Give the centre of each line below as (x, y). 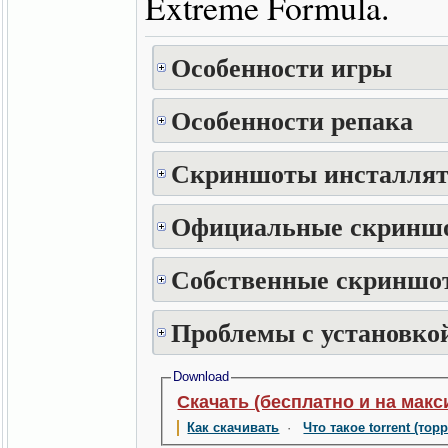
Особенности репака (291, 120)
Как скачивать (233, 428)
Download (201, 377)
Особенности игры (281, 67)
